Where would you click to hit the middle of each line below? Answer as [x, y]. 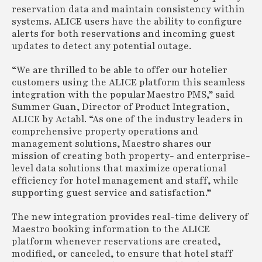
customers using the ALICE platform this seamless [128, 82]
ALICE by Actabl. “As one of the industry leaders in [127, 119]
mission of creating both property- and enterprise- [131, 156]
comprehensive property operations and [105, 132]
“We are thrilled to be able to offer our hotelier [120, 70]
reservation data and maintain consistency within [128, 9]
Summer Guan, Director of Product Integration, [120, 107]
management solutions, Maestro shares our [112, 144]
